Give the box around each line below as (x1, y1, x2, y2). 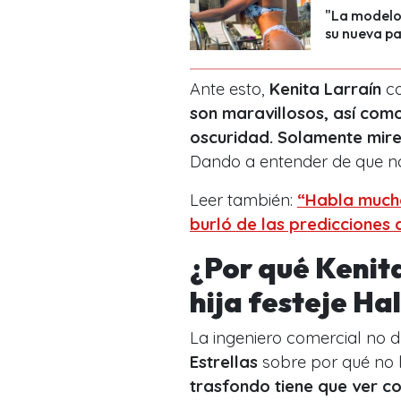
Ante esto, (190, 78, 269, 99)
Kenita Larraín (269, 78, 381, 99)
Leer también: (190, 189, 297, 210)
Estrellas (190, 351, 258, 372)
